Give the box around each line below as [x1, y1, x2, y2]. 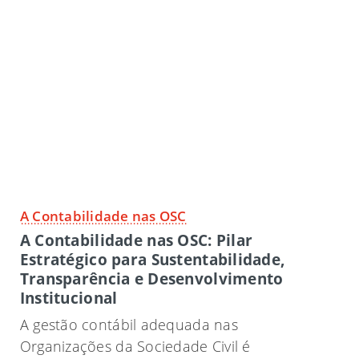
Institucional [19, 288, 118, 309]
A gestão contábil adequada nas [19, 315, 238, 335]
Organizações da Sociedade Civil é [19, 337, 251, 357]
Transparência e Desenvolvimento [19, 268, 284, 289]
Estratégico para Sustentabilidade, [19, 249, 286, 270]
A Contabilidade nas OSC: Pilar [19, 230, 253, 251]
